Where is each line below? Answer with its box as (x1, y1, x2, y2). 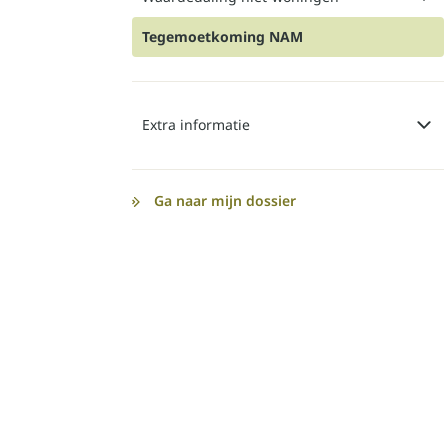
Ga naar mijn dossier (154, 190, 296, 210)
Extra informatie (142, 114, 250, 134)
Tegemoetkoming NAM (142, 26, 303, 46)
